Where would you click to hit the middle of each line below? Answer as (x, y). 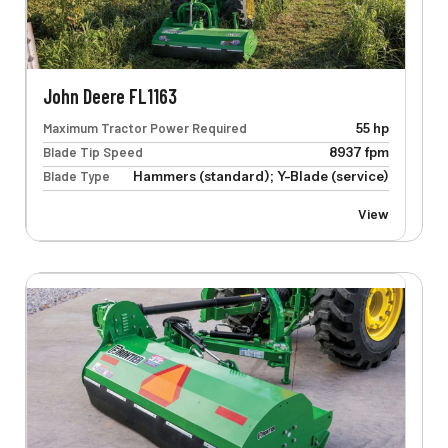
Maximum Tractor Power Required (144, 128)
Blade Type (76, 176)
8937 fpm (358, 152)
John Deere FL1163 (109, 96)
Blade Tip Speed (92, 152)
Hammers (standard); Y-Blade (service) (260, 176)
